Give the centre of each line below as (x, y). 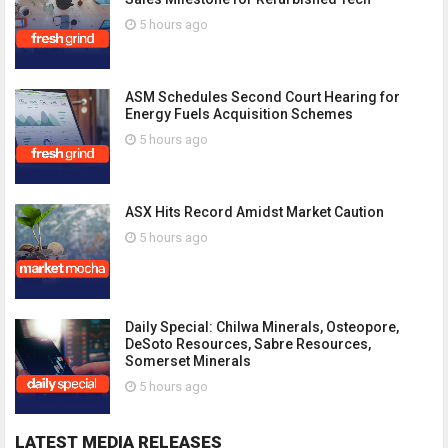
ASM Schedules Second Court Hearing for (262, 97)
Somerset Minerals (188, 361)
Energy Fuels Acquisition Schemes (239, 114)
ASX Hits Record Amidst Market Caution (254, 212)
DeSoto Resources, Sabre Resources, (248, 344)
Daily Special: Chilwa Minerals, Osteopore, (262, 327)
